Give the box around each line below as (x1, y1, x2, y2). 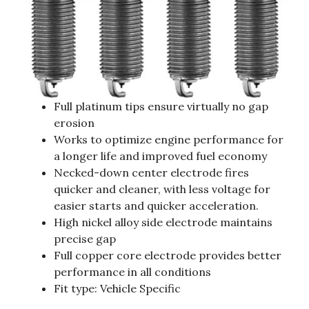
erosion (54, 116, 94, 130)
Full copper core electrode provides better (54, 248, 281, 263)
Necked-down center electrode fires (54, 166, 249, 180)
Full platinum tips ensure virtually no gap (54, 99, 268, 114)
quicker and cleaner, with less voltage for (54, 182, 270, 197)
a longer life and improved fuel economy (54, 149, 267, 163)
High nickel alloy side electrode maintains (54, 215, 272, 230)
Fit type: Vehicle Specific (54, 281, 181, 296)
